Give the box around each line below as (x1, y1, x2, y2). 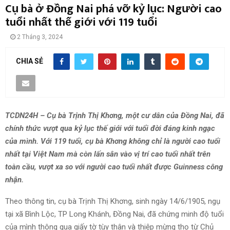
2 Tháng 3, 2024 (17, 33, 63, 41)
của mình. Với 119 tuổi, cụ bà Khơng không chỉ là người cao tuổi (5, 136, 220, 146)
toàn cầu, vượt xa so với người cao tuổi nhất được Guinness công (5, 162, 223, 171)
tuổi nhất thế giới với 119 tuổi (5, 13, 158, 32)
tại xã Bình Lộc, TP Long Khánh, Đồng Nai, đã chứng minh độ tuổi (5, 209, 224, 219)
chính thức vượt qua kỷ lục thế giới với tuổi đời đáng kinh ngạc (5, 123, 215, 133)
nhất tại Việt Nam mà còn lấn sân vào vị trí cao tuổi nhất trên (5, 149, 210, 159)
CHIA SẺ (16, 57, 43, 65)
